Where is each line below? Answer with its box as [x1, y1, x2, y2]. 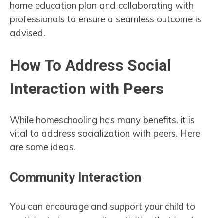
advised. [10, 27, 50, 39]
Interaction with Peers [10, 79, 164, 98]
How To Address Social [10, 55, 171, 74]
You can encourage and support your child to [10, 200, 195, 212]
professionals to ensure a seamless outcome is [10, 13, 201, 25]
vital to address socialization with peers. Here [10, 127, 200, 140]
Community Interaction [10, 169, 141, 184]
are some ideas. [10, 141, 75, 153]
